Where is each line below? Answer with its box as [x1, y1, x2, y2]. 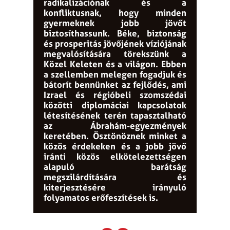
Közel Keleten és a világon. [44, 58, 159, 69]
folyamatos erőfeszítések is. [44, 191, 158, 203]
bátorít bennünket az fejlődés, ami [44, 79, 186, 90]
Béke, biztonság [110, 27, 186, 39]
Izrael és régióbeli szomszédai [44, 89, 186, 100]
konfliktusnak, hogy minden [44, 7, 186, 18]
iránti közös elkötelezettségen [44, 150, 186, 162]
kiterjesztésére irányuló [44, 181, 186, 193]
